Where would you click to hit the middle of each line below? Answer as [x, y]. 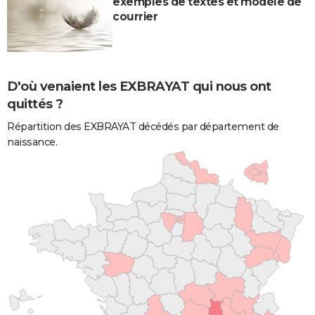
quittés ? [35, 104]
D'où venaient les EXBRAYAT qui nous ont [139, 86]
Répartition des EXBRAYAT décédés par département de [143, 126]
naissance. [32, 142]
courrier [135, 16]
